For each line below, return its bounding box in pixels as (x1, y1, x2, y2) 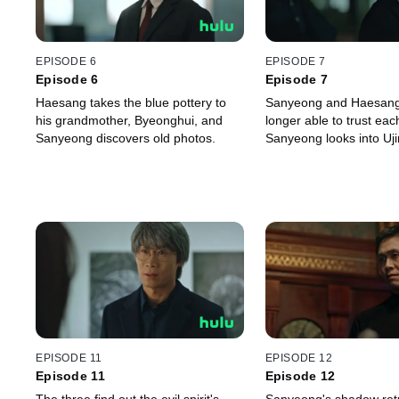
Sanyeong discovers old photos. (36, 130, 216, 145)
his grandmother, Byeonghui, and (36, 112, 223, 127)
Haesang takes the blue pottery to (36, 94, 226, 110)
